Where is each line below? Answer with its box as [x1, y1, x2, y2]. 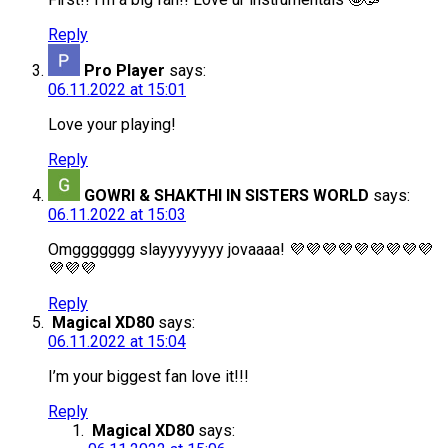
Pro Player [84, 61, 165, 81]
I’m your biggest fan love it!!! [48, 367, 249, 387]
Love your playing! [48, 115, 176, 135]
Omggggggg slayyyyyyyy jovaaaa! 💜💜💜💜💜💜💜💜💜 [48, 240, 433, 260]
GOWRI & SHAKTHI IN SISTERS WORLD [84, 186, 369, 206]
